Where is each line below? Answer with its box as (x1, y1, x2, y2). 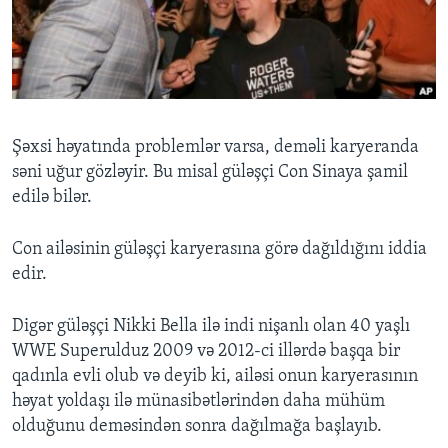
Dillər (34, 137, 78, 157)
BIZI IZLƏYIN (18, 45, 90, 60)
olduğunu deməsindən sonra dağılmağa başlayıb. (12, 417, 382, 437)
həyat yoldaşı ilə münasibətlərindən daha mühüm (12, 392, 385, 412)
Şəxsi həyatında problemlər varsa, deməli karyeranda (12, 138, 419, 158)
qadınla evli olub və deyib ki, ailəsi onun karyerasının (12, 367, 418, 387)
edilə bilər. (12, 188, 92, 208)
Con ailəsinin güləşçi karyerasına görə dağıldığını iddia (12, 240, 427, 260)
